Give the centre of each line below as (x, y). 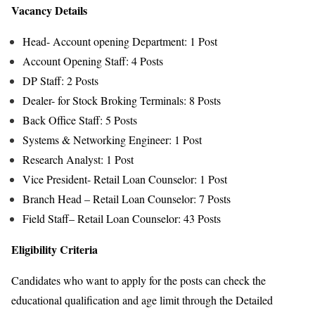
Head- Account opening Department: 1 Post (120, 41)
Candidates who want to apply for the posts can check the (139, 280)
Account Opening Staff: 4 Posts (93, 60)
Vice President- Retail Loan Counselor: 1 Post (125, 179)
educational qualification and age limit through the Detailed (142, 300)
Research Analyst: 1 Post (78, 159)
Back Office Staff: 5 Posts (80, 120)
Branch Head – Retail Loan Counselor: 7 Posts (127, 198)
